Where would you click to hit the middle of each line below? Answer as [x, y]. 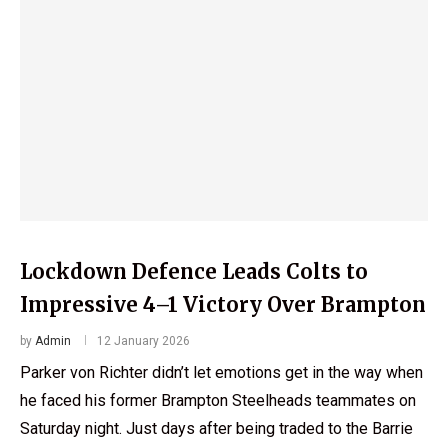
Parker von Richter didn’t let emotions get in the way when [221, 372]
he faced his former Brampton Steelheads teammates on [218, 400]
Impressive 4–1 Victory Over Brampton [223, 304]
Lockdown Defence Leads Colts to [194, 271]
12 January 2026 [143, 340]
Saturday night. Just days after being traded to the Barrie [216, 428]
